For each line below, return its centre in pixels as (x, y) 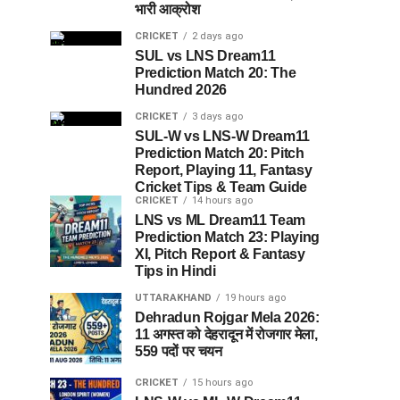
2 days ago (217, 36)
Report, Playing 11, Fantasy (224, 170)
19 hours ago (255, 297)
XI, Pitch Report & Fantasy (220, 254)
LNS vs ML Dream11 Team (220, 220)
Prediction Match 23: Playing (228, 237)
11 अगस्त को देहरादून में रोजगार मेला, (226, 334)
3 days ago (217, 116)
